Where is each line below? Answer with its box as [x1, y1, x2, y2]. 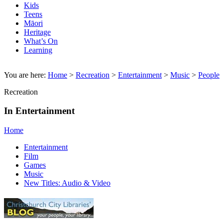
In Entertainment [4, 106, 75, 116]
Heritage [24, 27, 51, 36]
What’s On [24, 36, 58, 45]
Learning [24, 45, 52, 54]
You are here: [4, 70, 48, 79]
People [198, 70, 220, 79]
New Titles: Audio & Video [24, 179, 111, 188]
